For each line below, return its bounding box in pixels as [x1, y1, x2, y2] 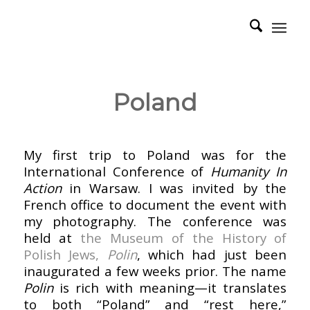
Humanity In [210, 163, 287, 181]
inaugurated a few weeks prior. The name [23, 262, 287, 280]
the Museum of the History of [80, 229, 287, 247]
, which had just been [136, 246, 287, 264]
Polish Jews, [23, 246, 107, 264]
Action [23, 179, 62, 197]
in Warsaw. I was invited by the [61, 179, 287, 197]
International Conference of [23, 163, 211, 181]
